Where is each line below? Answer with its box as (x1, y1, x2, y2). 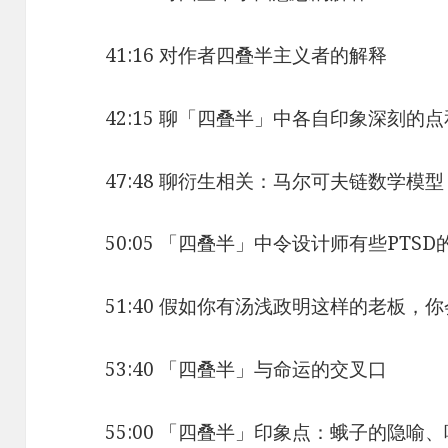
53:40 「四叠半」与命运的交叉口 (105, 356, 388, 383)
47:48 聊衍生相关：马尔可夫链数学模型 (105, 167, 445, 194)
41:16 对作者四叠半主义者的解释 (105, 41, 388, 68)
